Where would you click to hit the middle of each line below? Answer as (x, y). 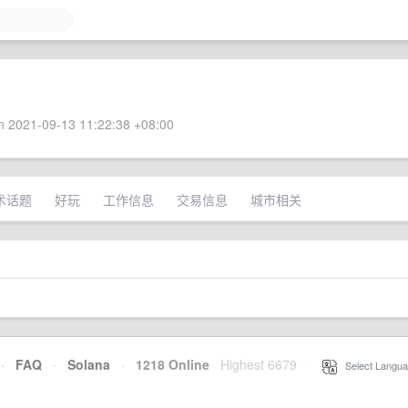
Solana (89, 364)
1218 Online (167, 364)
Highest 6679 (259, 364)
